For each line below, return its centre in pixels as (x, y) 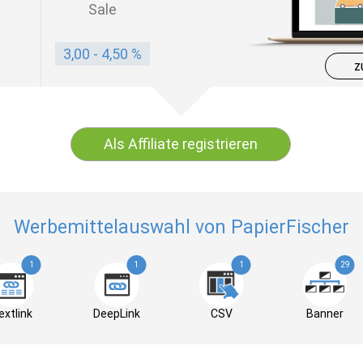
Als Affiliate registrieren (181, 144)
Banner (325, 314)
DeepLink (116, 314)
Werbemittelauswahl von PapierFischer (181, 227)
